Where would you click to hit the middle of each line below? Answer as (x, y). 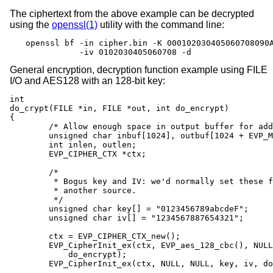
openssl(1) (75, 24)
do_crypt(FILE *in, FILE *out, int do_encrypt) (119, 108)
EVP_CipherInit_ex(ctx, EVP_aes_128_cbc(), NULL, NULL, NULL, (29, 245)
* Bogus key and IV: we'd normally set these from (29, 181)
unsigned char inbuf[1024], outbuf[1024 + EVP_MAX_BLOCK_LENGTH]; (29, 135)
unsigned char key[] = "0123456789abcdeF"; (29, 208)
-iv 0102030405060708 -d (108, 52)
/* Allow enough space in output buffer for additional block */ (29, 126)
